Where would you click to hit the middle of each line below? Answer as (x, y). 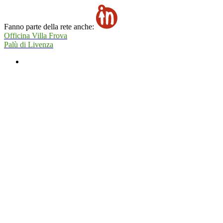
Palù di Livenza (29, 44)
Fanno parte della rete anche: (50, 26)
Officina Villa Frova (36, 35)
